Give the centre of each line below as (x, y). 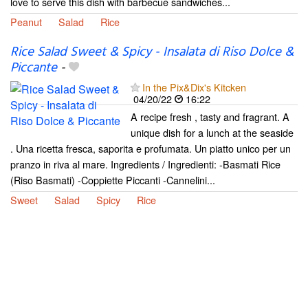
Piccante (34, 68)
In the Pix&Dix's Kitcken (194, 87)
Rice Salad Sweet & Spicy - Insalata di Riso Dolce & (152, 52)
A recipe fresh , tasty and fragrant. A (210, 116)
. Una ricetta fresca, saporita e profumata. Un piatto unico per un (151, 148)
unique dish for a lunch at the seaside (212, 132)
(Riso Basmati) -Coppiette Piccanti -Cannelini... (113, 179)
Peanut (26, 21)
